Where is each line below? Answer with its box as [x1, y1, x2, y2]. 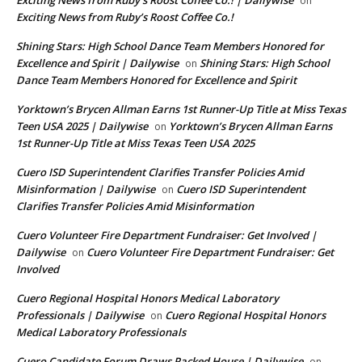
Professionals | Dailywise [16, 308, 144, 323]
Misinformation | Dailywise [16, 182, 155, 197]
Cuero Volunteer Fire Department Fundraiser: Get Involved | [16, 228, 317, 243]
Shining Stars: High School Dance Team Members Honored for [16, 39, 324, 54]
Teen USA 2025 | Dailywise [16, 119, 148, 134]
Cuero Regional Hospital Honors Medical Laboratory [16, 291, 279, 306]
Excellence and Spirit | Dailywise [16, 56, 179, 71]
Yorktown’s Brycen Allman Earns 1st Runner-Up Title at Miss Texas [16, 102, 346, 117]
